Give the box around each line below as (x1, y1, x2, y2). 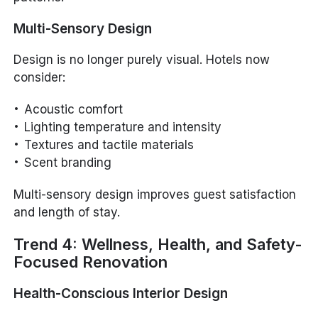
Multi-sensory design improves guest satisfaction (13, 187, 297, 202)
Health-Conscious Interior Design (13, 285, 229, 302)
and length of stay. (13, 205, 121, 220)
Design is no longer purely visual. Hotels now (13, 53, 270, 67)
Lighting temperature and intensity (24, 120, 222, 135)
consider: (13, 70, 66, 85)
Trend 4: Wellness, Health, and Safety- (13, 235, 303, 254)
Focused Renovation (13, 253, 168, 272)
